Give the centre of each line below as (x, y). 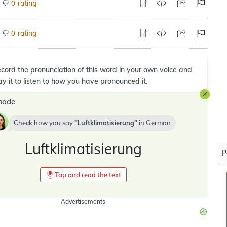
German (158, 123)
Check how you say (44, 123)
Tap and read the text (88, 175)
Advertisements (83, 201)
